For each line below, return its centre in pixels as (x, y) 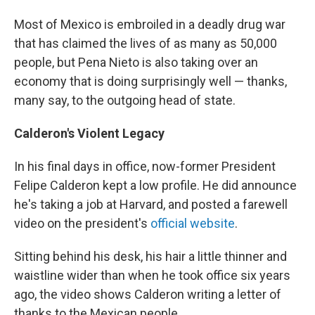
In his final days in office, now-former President (145, 167)
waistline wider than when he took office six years (152, 276)
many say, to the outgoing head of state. (125, 101)
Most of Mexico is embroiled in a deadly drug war (150, 25)
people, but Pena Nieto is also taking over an (136, 63)
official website (193, 224)
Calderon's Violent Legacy (89, 134)
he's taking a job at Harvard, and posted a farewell (151, 205)
